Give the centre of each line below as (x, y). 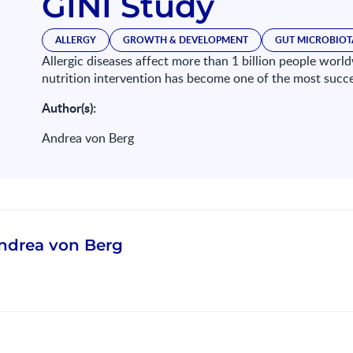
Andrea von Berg (88, 138)
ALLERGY (76, 40)
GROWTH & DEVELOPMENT (186, 40)
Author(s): (69, 108)
